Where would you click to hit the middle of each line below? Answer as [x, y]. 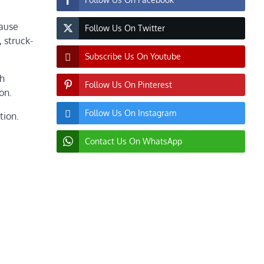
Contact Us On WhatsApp [133, 141]
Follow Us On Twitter [125, 28]
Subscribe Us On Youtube [133, 57]
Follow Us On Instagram [131, 113]
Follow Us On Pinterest [128, 85]
